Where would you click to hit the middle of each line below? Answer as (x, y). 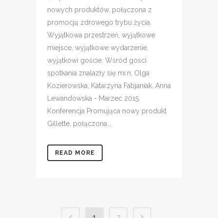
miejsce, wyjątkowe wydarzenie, (98, 48)
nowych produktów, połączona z (100, 10)
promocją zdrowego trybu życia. (99, 22)
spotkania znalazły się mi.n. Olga (98, 73)
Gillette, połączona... (79, 124)
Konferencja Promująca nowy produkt (107, 111)
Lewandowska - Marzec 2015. (94, 98)
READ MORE (75, 153)
